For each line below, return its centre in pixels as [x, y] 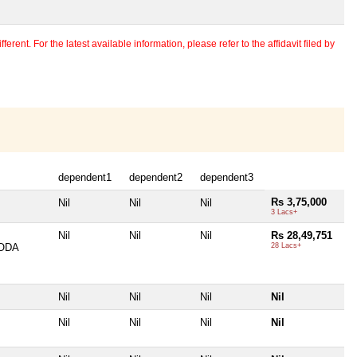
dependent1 [85, 177]
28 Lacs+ [286, 245]
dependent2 [156, 177]
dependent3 [227, 177]
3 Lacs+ [284, 212]
